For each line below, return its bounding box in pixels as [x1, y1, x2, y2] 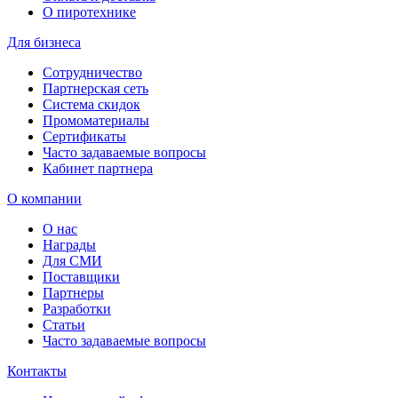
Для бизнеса [7, 35, 81, 51]
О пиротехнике [43, 4, 136, 20]
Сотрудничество [43, 65, 142, 81]
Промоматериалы [43, 113, 149, 129]
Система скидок [43, 97, 140, 113]
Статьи [43, 317, 85, 333]
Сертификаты [43, 129, 126, 145]
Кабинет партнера [43, 161, 153, 177]
